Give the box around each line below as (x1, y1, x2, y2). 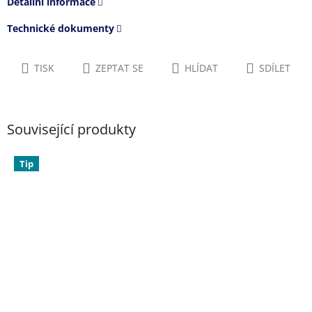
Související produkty (7, 120, 136, 139)
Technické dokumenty (7, 21, 114, 35)
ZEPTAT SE (95, 61, 143, 75)
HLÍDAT (185, 61, 218, 75)
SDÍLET (259, 61, 290, 75)
